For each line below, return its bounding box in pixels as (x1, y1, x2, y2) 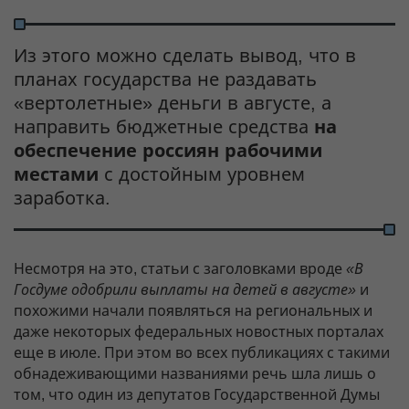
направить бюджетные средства (14, 117, 314, 138)
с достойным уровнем (99, 164, 305, 185)
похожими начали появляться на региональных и (14, 303, 372, 320)
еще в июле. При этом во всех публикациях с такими (14, 345, 390, 362)
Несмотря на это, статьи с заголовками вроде (14, 261, 346, 278)
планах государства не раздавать (14, 69, 317, 90)
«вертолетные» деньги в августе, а (14, 93, 331, 114)
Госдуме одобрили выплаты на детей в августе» (14, 282, 356, 299)
